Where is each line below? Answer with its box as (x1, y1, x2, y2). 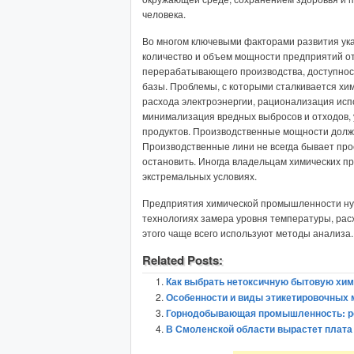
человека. (142, 7, 186, 21)
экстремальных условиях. (142, 169, 257, 183)
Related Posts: (142, 251, 223, 269)
